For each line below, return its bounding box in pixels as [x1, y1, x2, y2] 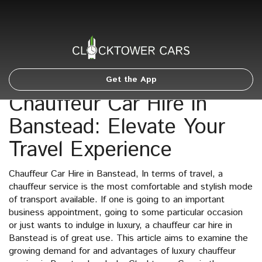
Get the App [105, 74, 157, 85]
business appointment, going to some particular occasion [9, 206, 243, 219]
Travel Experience [9, 135, 172, 166]
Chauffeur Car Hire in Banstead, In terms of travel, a [9, 167, 223, 181]
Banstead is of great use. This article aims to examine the [9, 232, 248, 245]
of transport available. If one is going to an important [9, 193, 225, 206]
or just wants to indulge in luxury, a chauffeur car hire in [9, 219, 232, 232]
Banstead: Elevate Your [9, 112, 225, 143]
